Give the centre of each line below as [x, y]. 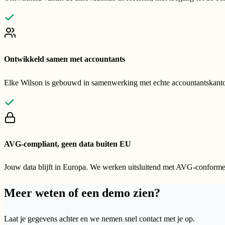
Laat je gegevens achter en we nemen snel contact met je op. [99, 219]
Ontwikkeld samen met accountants [65, 59]
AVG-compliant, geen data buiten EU [68, 144]
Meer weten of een [53, 193]
